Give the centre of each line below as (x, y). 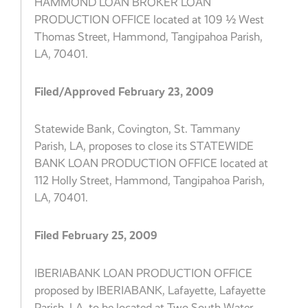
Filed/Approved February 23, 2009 (124, 91)
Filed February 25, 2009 (96, 235)
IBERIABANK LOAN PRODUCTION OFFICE (144, 273)
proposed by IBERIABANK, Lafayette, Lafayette (150, 290)
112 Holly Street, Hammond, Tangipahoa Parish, (150, 181)
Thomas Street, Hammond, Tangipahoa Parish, (149, 36)
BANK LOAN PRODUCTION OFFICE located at (152, 164)
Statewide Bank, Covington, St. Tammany (137, 129)
